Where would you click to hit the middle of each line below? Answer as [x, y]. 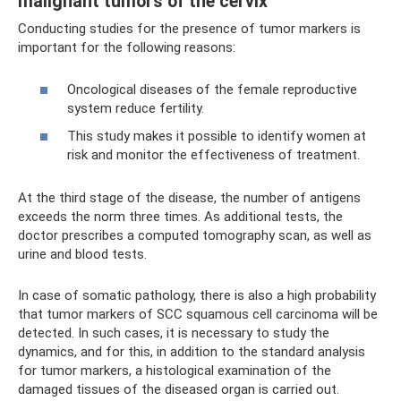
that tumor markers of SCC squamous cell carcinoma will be [198, 314]
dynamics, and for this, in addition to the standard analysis [192, 352]
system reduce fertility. [136, 108]
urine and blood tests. [82, 254]
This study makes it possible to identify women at [217, 136]
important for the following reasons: [127, 47]
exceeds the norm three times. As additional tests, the [180, 217]
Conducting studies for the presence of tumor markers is [189, 29]
